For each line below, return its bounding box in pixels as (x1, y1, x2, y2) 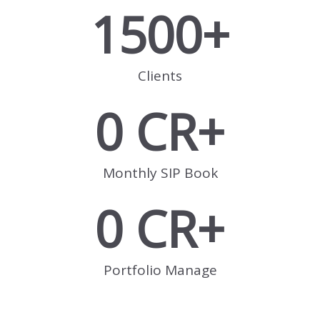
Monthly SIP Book (102, 164, 218, 183)
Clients (138, 66, 182, 86)
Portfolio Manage (103, 261, 217, 280)
